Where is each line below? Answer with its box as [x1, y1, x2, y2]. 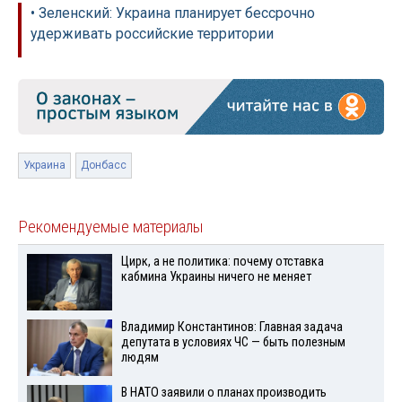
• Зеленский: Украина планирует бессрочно [31, 4, 315, 22]
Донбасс [81, 159, 127, 172]
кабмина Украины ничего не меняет [120, 269, 311, 285]
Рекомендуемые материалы [18, 217, 204, 238]
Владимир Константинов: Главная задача [120, 319, 343, 336]
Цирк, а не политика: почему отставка [120, 254, 324, 270]
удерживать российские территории [31, 25, 274, 43]
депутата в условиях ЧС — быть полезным [120, 335, 345, 351]
